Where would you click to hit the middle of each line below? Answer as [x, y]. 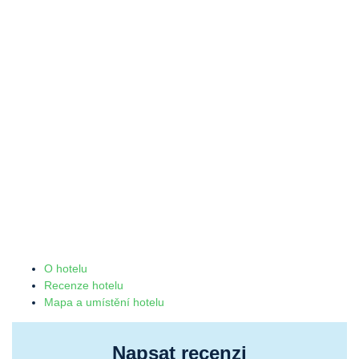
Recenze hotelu [84, 286]
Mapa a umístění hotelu [104, 303]
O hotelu [66, 269]
